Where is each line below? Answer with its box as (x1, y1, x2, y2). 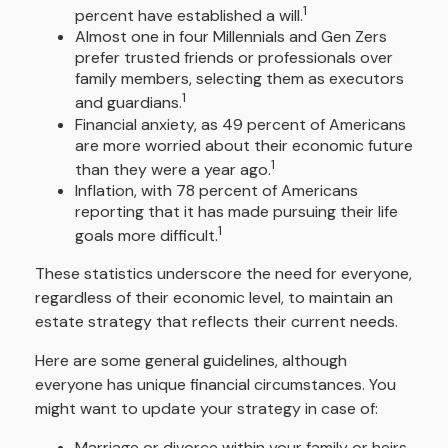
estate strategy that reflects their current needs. (35, 311, 398, 333)
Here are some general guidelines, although (35, 350, 347, 372)
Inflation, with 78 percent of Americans (75, 179, 358, 201)
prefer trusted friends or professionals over (75, 47, 393, 69)
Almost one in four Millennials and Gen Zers (75, 26, 387, 48)
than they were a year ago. (75, 158, 271, 180)
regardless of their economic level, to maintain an (35, 287, 393, 309)
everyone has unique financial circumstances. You (35, 374, 396, 396)
